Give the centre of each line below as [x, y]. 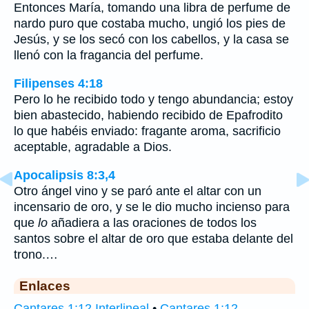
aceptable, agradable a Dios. [93, 147]
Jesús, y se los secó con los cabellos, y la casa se [151, 40]
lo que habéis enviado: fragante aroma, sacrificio [147, 131]
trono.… [36, 254]
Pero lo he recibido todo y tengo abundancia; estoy [153, 99]
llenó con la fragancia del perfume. [109, 56]
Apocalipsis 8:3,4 [64, 175]
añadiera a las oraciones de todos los [152, 222]
